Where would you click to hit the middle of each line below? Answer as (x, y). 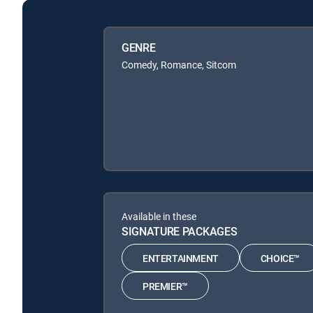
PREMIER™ (165, 286)
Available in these (159, 216)
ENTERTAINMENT (181, 258)
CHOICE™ (280, 258)
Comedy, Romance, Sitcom (179, 65)
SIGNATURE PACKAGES (180, 231)
